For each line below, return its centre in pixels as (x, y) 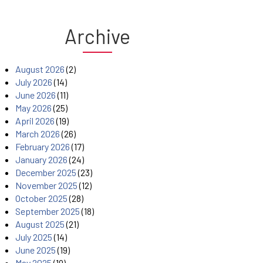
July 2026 (34, 82)
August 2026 (40, 69)
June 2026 (36, 95)
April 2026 (35, 121)
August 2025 (40, 224)
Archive (97, 36)
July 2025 (34, 237)
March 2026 (38, 134)
